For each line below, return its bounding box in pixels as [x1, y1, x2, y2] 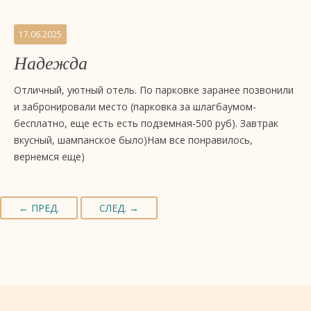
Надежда [14, 53, 87, 74]
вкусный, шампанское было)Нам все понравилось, [14, 133, 253, 146]
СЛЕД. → [99, 201, 139, 215]
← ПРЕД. [19, 201, 59, 215]
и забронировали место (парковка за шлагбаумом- [14, 100, 256, 113]
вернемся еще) [14, 150, 85, 163]
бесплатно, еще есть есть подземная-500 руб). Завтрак [14, 117, 278, 130]
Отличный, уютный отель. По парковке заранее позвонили [14, 83, 294, 96]
